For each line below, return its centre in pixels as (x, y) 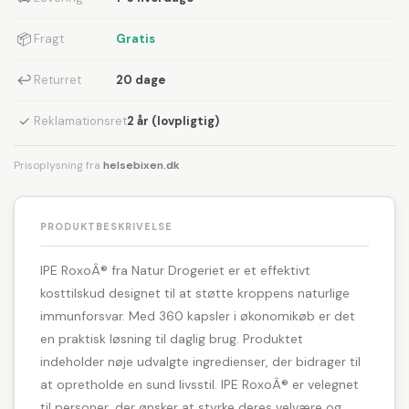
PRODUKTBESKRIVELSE (106, 226)
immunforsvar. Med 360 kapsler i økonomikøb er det (198, 316)
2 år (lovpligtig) (173, 121)
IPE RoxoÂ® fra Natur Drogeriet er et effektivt (175, 270)
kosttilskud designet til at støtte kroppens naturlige (195, 293)
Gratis (136, 39)
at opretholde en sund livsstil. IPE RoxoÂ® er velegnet (199, 384)
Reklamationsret (80, 121)
